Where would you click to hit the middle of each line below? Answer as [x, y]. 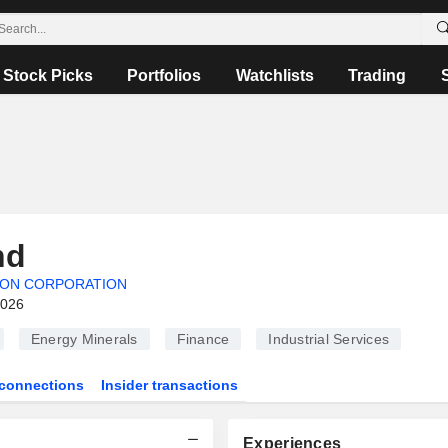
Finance [203, 339]
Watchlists [274, 75]
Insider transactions [170, 385]
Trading [377, 75]
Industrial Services [328, 339]
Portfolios [164, 75]
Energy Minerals [84, 339]
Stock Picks [48, 75]
